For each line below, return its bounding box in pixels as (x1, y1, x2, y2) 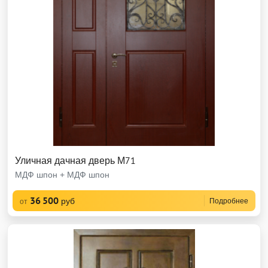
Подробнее (209, 196, 248, 205)
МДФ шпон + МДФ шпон (15, 169, 109, 180)
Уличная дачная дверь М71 (15, 154, 136, 166)
